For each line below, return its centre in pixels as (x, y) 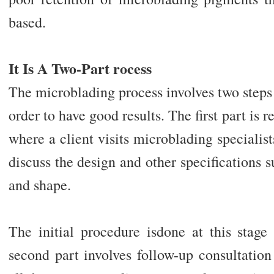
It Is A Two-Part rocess (80, 68)
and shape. (39, 185)
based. (27, 22)
